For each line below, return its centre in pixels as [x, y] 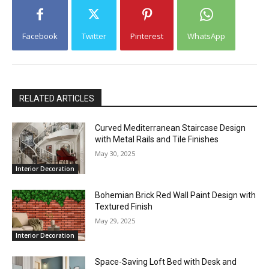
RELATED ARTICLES [57, 98]
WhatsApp [206, 36]
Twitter [94, 36]
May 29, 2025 [115, 220]
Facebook [40, 36]
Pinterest [147, 36]
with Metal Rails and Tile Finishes [157, 139]
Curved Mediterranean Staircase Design [171, 128]
